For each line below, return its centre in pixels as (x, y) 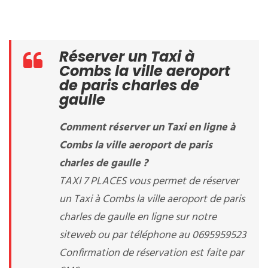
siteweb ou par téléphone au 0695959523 (153, 235)
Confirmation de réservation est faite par (152, 253)
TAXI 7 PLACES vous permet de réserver (149, 182)
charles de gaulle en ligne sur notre (138, 217)
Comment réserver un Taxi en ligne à (147, 128)
